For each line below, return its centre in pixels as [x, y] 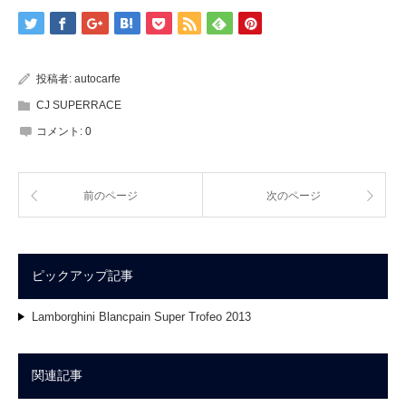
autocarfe [97, 79]
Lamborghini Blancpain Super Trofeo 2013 [141, 317]
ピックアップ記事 [82, 276]
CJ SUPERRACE [79, 106]
